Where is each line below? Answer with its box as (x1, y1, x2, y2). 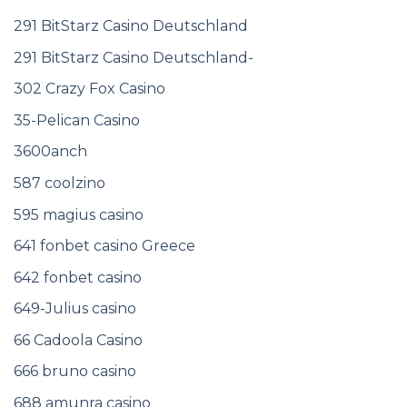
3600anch (14, 143, 87, 161)
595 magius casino (14, 205, 144, 223)
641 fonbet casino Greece (14, 237, 195, 255)
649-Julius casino (14, 300, 136, 318)
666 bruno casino (14, 362, 136, 381)
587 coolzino (14, 174, 105, 192)
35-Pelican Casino (14, 111, 140, 129)
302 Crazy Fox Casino (14, 80, 165, 98)
